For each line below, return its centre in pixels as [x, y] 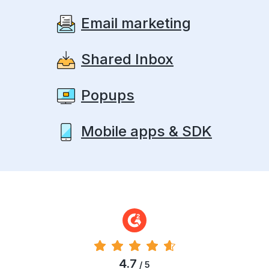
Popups [108, 95]
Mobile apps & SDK [147, 131]
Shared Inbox [127, 59]
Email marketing [136, 23]
